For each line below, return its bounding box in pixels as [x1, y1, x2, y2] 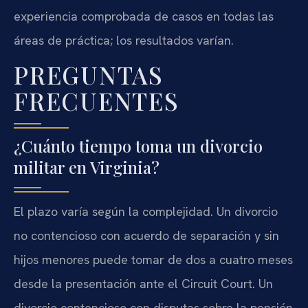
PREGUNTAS [14, 58, 164, 91]
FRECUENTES [14, 85, 179, 118]
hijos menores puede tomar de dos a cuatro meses [14, 252, 293, 268]
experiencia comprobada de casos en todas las [14, 8, 274, 24]
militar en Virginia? [14, 156, 159, 179]
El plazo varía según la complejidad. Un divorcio [14, 203, 278, 220]
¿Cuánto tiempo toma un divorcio [14, 135, 263, 157]
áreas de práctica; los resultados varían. [14, 32, 234, 48]
